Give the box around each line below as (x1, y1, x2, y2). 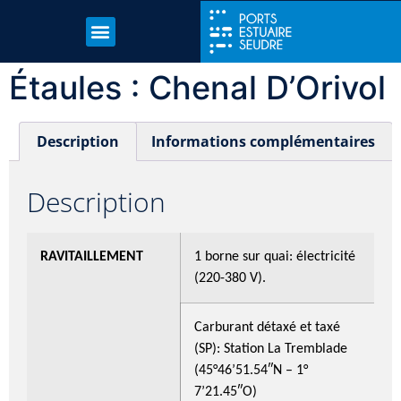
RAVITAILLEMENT (40, 249, 143, 264)
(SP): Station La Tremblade (194, 341, 347, 356)
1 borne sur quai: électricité (194, 249, 355, 264)
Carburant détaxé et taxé (194, 320, 340, 335)
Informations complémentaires (150, 131, 375, 151)
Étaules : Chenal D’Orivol (9, 67, 386, 107)
